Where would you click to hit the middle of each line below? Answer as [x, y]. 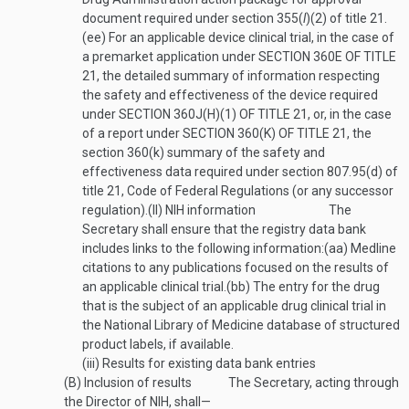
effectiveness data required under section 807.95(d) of [240, 172]
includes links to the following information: [203, 248]
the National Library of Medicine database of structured [241, 325]
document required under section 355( [193, 18]
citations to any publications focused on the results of [236, 267]
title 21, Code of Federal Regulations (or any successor [238, 191]
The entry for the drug [315, 287]
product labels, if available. [158, 344]
